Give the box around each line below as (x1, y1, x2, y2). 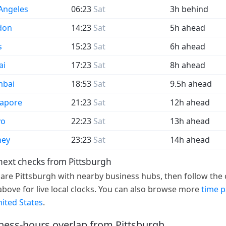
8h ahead (170, 60, 205, 71)
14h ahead (170, 134, 210, 146)
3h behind (170, 4, 208, 15)
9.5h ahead (170, 78, 212, 90)
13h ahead (170, 116, 210, 127)
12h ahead (170, 97, 210, 108)
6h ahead (170, 41, 205, 52)
